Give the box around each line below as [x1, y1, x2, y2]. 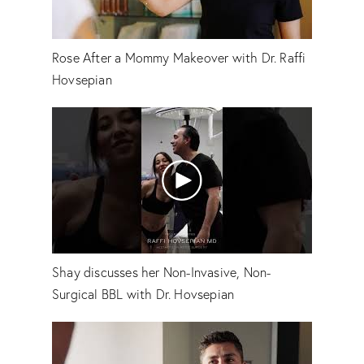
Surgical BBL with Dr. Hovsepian [52, 286, 235, 302]
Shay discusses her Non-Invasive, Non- [52, 264, 271, 280]
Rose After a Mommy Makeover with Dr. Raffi [52, 50, 306, 66]
